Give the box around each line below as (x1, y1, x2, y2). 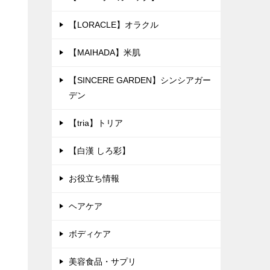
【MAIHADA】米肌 (69, 48, 140, 58)
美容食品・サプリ (69, 257, 136, 267)
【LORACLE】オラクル (69, 20, 159, 30)
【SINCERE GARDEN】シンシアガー (69, 75, 211, 86)
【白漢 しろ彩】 (69, 146, 130, 156)
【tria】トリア (69, 118, 123, 128)
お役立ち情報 (69, 174, 119, 184)
